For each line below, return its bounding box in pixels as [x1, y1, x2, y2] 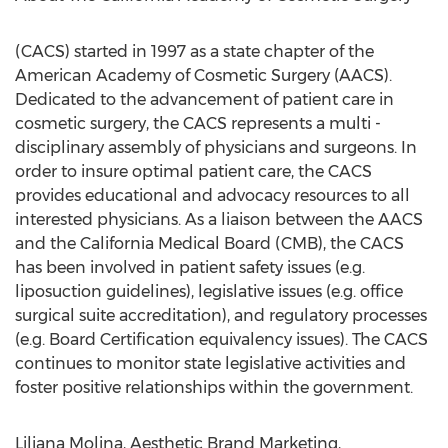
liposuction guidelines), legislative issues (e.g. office [15, 282, 403, 301]
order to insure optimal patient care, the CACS [15, 162, 372, 181]
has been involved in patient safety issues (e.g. [15, 258, 365, 277]
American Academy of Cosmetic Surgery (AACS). [15, 66, 392, 85]
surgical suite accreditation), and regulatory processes [15, 306, 427, 325]
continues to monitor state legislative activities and [15, 354, 406, 373]
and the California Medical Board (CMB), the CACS [15, 234, 404, 253]
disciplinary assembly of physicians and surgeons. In [15, 138, 417, 157]
